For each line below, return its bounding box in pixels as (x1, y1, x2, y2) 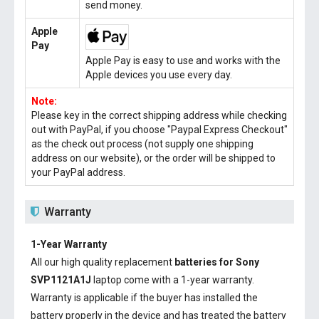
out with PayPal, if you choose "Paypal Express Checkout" (31, 124, 288, 135)
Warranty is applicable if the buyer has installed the (31, 292, 258, 303)
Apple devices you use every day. (85, 69, 232, 80)
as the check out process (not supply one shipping (31, 138, 253, 150)
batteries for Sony (174, 256, 259, 268)
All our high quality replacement (31, 256, 174, 268)
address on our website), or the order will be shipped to (31, 152, 276, 164)
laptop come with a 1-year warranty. (91, 274, 254, 286)
